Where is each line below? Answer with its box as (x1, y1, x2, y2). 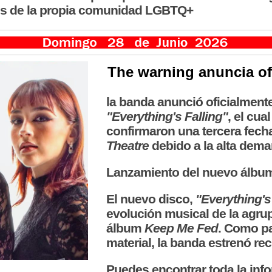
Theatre (106, 138, 149, 152)
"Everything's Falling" (106, 109, 228, 123)
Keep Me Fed (144, 221, 219, 235)
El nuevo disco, (106, 192, 196, 206)
